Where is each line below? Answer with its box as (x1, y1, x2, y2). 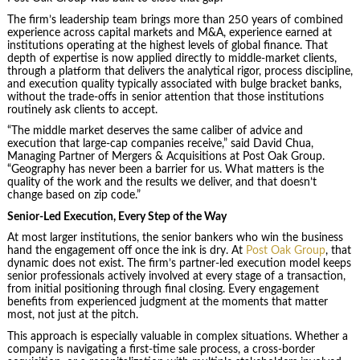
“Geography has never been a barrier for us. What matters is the (6, 164, 324, 176)
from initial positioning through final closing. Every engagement (6, 284, 319, 296)
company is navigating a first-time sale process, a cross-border (6, 343, 315, 355)
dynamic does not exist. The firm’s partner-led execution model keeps (6, 258, 351, 270)
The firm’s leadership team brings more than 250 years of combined (6, 14, 343, 26)
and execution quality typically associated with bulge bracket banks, (6, 78, 342, 90)
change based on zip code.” (6, 190, 141, 202)
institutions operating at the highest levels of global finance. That (6, 39, 328, 51)
